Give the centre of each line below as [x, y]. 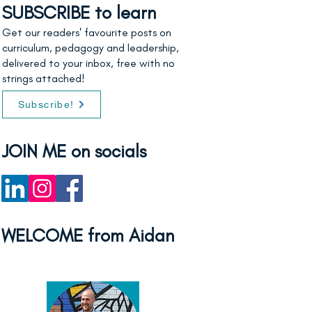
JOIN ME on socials [74, 151]
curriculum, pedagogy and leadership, [91, 48]
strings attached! [44, 78]
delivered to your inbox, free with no [88, 63]
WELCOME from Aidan [88, 235]
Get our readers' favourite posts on [87, 32]
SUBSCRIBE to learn [79, 13]
